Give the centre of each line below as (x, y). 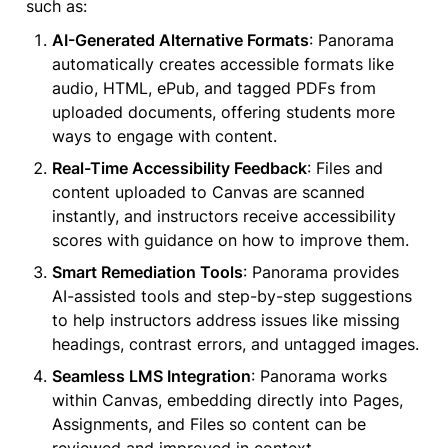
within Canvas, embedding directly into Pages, (227, 399)
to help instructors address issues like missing (226, 319)
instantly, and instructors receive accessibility (224, 215)
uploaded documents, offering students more (223, 111)
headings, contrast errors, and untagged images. (235, 343)
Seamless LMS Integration (151, 375)
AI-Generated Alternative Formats (180, 39)
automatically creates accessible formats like (223, 63)
